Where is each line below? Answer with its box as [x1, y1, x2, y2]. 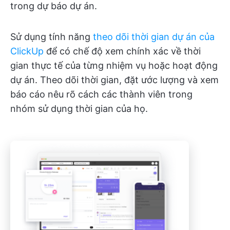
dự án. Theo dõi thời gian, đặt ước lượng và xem [10, 74, 219, 86]
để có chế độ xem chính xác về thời [44, 46, 201, 57]
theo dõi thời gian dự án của [93, 31, 215, 43]
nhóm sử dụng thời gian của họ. [10, 103, 148, 114]
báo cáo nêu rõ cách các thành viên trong [10, 89, 193, 100]
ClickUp [10, 46, 44, 57]
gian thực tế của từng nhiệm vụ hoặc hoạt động [10, 60, 218, 71]
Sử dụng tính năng [10, 31, 93, 43]
